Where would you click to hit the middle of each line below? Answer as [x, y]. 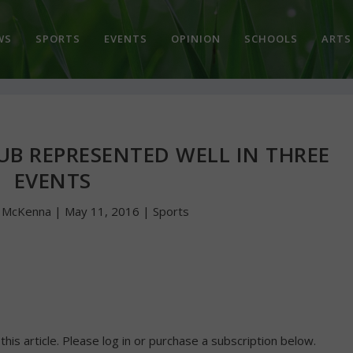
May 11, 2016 [102, 212]
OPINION [195, 38]
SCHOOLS [271, 38]
